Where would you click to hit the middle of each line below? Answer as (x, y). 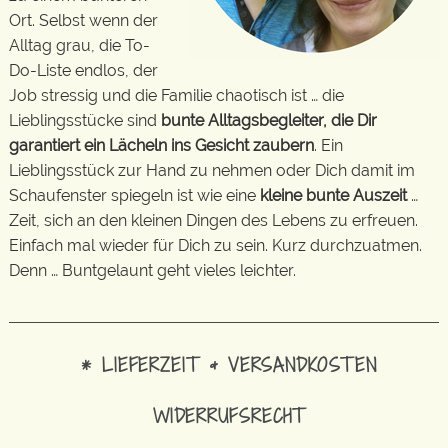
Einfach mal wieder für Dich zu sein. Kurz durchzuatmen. (215, 246)
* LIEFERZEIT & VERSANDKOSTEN (229, 364)
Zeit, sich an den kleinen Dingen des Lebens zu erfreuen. (215, 221)
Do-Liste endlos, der (83, 71)
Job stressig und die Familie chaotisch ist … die (176, 96)
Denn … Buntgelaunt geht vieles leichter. (152, 271)
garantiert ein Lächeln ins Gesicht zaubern (161, 146)
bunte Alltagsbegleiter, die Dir (269, 121)
